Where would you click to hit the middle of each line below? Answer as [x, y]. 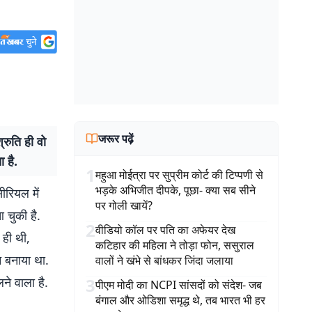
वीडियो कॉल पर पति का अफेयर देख [165, 230]
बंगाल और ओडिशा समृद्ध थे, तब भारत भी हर [180, 300]
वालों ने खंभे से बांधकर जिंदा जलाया [164, 260]
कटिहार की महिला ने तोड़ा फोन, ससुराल [175, 245]
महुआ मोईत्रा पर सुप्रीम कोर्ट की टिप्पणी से [179, 175]
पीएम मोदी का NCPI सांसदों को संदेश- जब [179, 285]
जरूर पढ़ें [116, 139]
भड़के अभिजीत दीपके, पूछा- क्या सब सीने [175, 190]
